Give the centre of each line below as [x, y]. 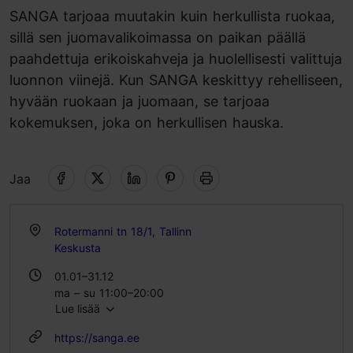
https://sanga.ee [97, 338]
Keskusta [78, 248]
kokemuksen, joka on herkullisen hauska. [147, 123]
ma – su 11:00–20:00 [109, 293]
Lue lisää [80, 308]
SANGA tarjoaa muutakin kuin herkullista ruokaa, [172, 16]
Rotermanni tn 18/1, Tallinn [123, 231]
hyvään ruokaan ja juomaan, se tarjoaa [139, 101]
